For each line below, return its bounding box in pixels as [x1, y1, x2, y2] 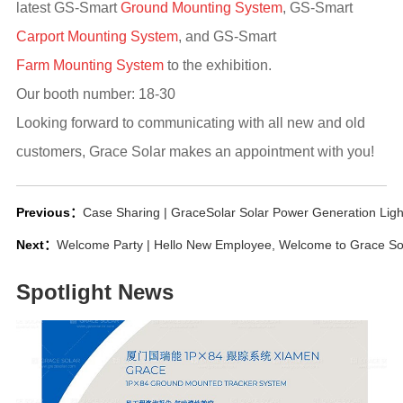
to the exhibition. [163, 58, 272, 73]
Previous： [15, 204, 83, 219]
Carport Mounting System [15, 29, 178, 44]
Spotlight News [15, 279, 174, 304]
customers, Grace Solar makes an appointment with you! [15, 144, 374, 159]
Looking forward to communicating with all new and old [15, 115, 365, 130]
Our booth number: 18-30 [15, 86, 175, 102]
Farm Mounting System [15, 58, 164, 73]
